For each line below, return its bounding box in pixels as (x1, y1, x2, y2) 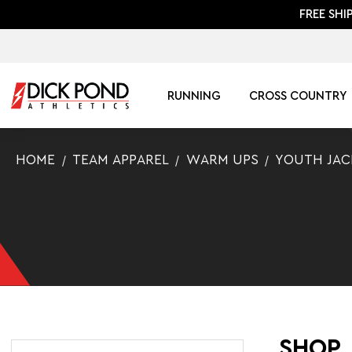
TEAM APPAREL (72, 153, 170, 167)
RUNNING (167, 90, 221, 102)
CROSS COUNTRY (249, 90, 348, 102)
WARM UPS (185, 153, 258, 167)
